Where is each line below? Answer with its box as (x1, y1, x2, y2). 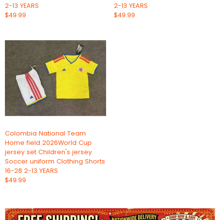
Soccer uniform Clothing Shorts (5, 157, 105, 165)
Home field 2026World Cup (5, 138, 92, 147)
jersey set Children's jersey (5, 147, 92, 156)
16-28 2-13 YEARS (5, 166, 58, 175)
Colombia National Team (5, 129, 86, 137)
